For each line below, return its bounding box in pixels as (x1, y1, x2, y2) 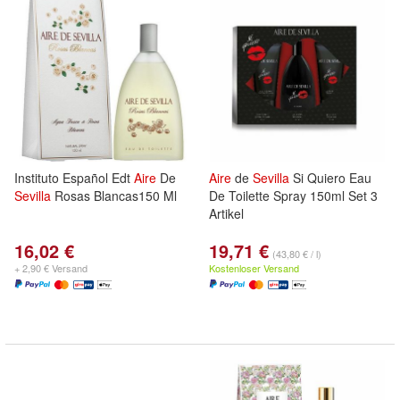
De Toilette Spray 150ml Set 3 (209, 187, 378, 204)
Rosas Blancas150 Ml (51, 187, 177, 204)
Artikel (209, 204, 244, 222)
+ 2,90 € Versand (14, 261, 87, 275)
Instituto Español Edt (14, 169, 134, 187)
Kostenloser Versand (209, 261, 299, 275)
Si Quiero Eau (289, 169, 371, 187)
